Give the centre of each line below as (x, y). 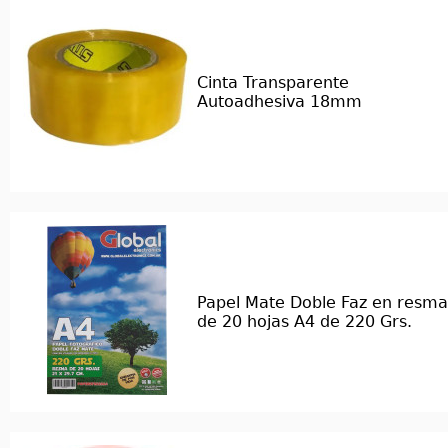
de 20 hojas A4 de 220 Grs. (304, 321)
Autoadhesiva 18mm (279, 101)
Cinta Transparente (273, 82)
